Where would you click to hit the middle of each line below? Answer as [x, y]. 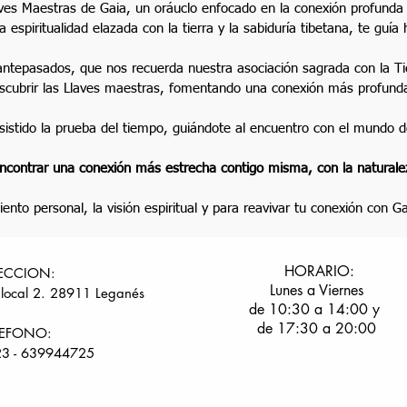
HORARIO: [317, 271]
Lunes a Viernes [317, 290]
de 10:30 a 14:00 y [317, 309]
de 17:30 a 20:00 [317, 328]
